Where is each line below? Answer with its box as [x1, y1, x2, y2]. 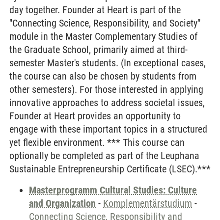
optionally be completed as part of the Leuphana [9, 150, 199, 162]
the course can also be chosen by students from [9, 70, 196, 82]
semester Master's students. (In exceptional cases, [9, 57, 206, 69]
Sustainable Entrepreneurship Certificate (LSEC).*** [9, 163, 211, 175]
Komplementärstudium [103, 197, 192, 209]
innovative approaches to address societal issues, [9, 97, 205, 109]
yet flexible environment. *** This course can [9, 137, 185, 148]
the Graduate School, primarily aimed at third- [9, 44, 188, 55]
